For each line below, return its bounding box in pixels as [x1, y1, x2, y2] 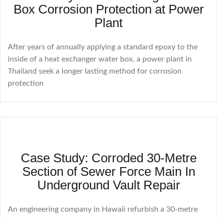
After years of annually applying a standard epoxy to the [8, 43, 198, 51]
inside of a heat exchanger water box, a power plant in [8, 55, 192, 63]
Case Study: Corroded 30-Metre [20, 151, 197, 166]
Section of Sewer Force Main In [22, 164, 195, 179]
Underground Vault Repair [37, 178, 180, 193]
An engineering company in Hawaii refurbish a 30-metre [8, 205, 198, 214]
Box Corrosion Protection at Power [13, 2, 204, 17]
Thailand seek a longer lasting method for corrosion [8, 67, 182, 76]
